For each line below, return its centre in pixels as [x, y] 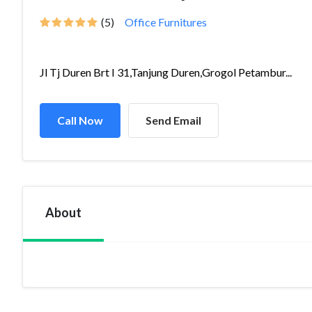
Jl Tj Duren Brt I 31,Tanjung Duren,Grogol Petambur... [166, 72]
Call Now [80, 120]
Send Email [173, 120]
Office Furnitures [166, 22]
